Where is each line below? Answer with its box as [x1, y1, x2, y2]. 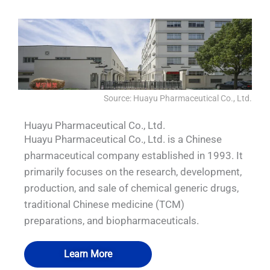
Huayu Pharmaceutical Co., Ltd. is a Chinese [24, 133, 222, 145]
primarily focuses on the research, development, [24, 165, 242, 178]
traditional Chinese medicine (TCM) [24, 198, 184, 210]
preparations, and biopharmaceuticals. [24, 214, 199, 227]
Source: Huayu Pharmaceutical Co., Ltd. [104, 93, 252, 103]
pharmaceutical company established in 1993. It [24, 149, 243, 162]
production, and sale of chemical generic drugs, [24, 181, 239, 194]
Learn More [64, 248, 112, 260]
